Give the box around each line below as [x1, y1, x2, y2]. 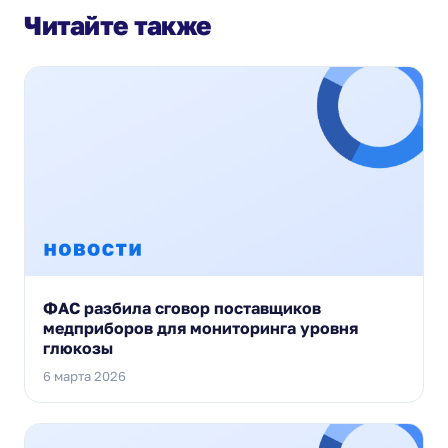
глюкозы [43, 337, 113, 358]
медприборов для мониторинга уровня [43, 317, 358, 338]
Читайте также [24, 10, 211, 41]
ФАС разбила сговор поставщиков [43, 297, 321, 318]
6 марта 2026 [43, 367, 126, 384]
